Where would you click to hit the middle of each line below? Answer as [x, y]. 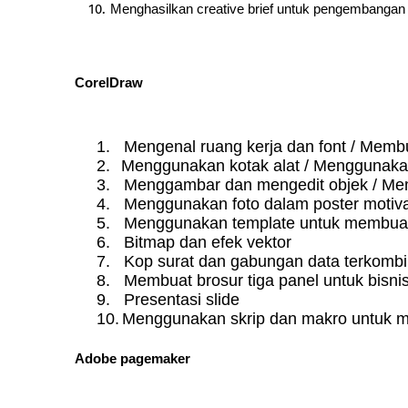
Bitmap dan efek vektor [208, 242]
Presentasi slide [182, 299]
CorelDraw [109, 82]
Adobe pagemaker [133, 358]
